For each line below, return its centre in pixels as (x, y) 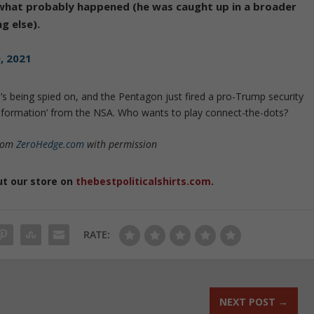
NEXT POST (247, 302)
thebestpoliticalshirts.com (144, 182)
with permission (121, 144)
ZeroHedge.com (50, 144)
